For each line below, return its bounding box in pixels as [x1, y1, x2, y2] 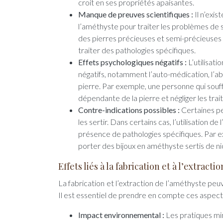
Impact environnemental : [78, 210, 166, 220]
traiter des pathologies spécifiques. [78, 45, 196, 55]
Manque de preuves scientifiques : [78, 9, 195, 19]
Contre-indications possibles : [78, 105, 181, 114]
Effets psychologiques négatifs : [78, 57, 188, 67]
